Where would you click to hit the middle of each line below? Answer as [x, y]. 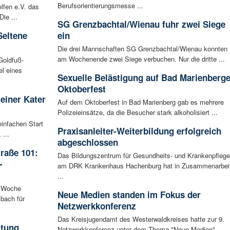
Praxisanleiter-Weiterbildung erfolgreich [139, 131]
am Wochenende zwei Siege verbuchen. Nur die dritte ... [141, 59]
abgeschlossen [88, 142]
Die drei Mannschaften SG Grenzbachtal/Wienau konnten [142, 48]
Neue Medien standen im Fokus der [129, 194]
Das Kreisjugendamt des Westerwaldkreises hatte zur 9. [141, 219]
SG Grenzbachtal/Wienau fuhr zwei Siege [141, 24]
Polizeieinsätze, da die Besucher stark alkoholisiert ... [137, 112]
